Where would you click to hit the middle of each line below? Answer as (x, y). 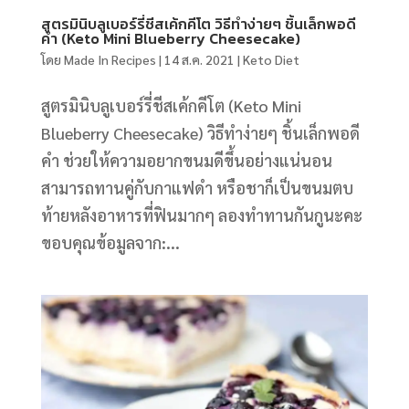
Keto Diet (271, 59)
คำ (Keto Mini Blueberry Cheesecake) (170, 38)
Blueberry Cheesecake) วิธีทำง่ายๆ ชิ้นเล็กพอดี (200, 132)
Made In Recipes (110, 59)
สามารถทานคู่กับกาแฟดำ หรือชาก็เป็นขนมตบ (197, 187)
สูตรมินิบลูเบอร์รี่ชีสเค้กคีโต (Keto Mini (171, 105)
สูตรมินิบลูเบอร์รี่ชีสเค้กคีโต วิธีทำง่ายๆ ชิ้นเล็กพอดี (198, 23)
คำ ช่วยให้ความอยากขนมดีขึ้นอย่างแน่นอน (186, 160)
